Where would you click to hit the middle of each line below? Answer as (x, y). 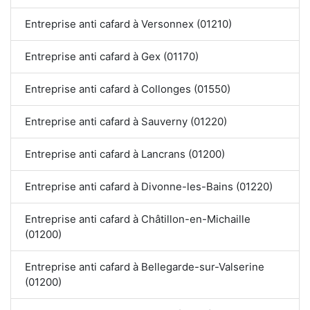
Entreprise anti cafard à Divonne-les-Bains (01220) (149, 187)
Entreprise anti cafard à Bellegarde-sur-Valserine (145, 267)
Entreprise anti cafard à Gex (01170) (112, 57)
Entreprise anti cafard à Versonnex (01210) (128, 24)
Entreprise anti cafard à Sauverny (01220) (126, 122)
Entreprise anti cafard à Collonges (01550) (128, 89)
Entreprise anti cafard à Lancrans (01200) (125, 154)
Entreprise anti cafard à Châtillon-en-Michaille (138, 219)
